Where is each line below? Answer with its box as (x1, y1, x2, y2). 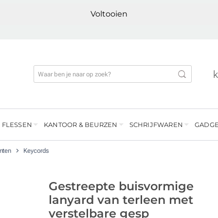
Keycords (23, 147, 49, 155)
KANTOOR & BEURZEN (44, 121, 118, 129)
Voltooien (91, 9, 127, 18)
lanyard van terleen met (48, 193, 193, 207)
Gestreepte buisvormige (48, 179, 194, 194)
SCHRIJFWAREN (129, 121, 183, 129)
